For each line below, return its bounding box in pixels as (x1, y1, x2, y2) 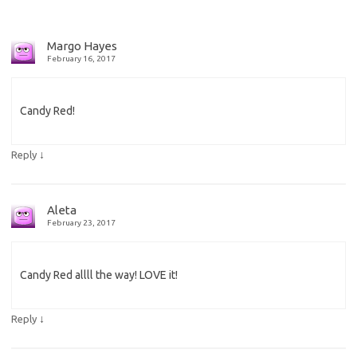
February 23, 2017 (47, 218, 116, 227)
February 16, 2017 (47, 53, 116, 63)
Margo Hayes (47, 38, 117, 53)
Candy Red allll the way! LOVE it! (20, 268, 178, 281)
